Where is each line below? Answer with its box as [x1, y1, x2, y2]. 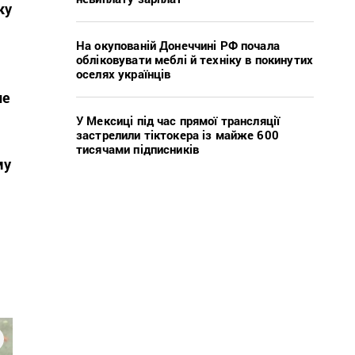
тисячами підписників [76, 140, 199, 157]
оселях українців [76, 65, 171, 82]
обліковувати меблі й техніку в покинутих [76, 51, 313, 67]
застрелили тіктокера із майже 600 [76, 126, 279, 143]
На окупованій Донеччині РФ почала [76, 36, 280, 53]
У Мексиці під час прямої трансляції [76, 112, 281, 128]
